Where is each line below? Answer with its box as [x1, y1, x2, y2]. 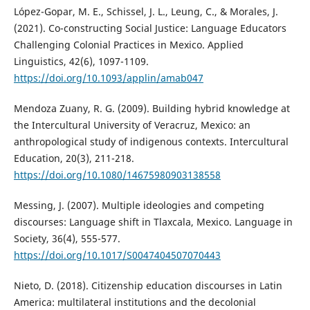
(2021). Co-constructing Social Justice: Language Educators [13, 21, 286, 35]
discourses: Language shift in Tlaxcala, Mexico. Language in [13, 215, 293, 228]
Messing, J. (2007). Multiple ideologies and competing [13, 198, 264, 212]
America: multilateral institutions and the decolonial [13, 295, 256, 309]
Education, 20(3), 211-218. [13, 151, 134, 165]
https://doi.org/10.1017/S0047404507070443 [13, 248, 221, 262]
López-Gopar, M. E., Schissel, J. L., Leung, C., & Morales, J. [13, 4, 278, 18]
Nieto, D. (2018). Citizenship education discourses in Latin [13, 278, 282, 292]
